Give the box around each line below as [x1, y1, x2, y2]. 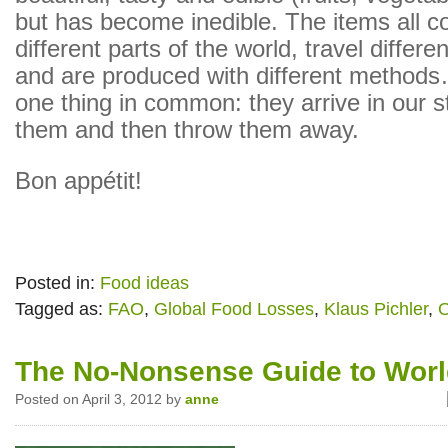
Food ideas [100, 273, 189, 293]
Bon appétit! [15, 168, 142, 194]
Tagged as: [15, 299, 108, 319]
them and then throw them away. [15, 117, 359, 143]
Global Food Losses [154, 299, 314, 319]
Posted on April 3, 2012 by [15, 391, 185, 407]
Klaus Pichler [324, 299, 428, 319]
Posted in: [15, 273, 100, 293]
